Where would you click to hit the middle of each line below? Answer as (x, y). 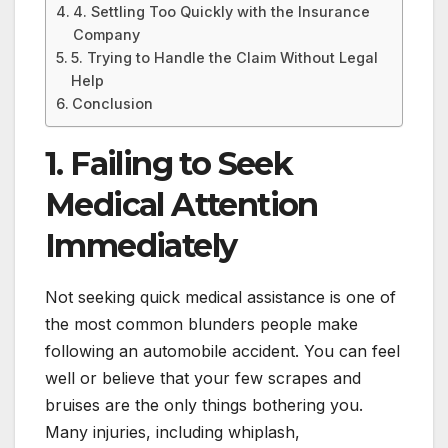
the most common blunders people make (201, 323)
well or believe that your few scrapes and (203, 377)
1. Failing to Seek (169, 164)
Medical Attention (181, 205)
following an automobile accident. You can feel (222, 350)
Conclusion (112, 104)
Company (106, 35)
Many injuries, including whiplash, (172, 431)
